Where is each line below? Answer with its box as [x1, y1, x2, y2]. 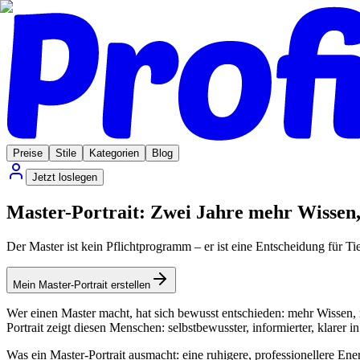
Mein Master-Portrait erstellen [13, 278, 150, 291]
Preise [13, 146, 43, 159]
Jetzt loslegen [32, 170, 97, 183]
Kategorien [89, 146, 139, 159]
